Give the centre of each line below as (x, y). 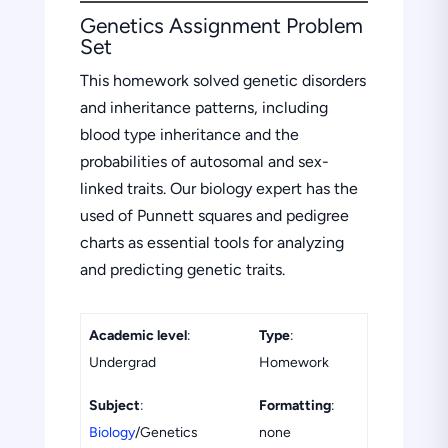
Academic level (137, 335)
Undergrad (122, 362)
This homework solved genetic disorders (222, 80)
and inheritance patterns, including (203, 107)
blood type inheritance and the (189, 134)
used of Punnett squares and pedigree (214, 215)
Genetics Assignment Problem (221, 25)
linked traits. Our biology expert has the (218, 188)
